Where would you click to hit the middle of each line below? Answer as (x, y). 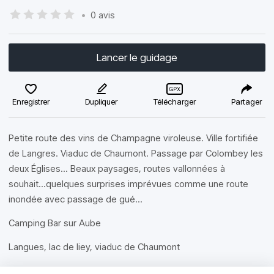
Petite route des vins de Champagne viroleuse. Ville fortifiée (133, 138)
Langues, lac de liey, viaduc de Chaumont (94, 247)
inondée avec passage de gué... (76, 199)
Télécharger (174, 102)
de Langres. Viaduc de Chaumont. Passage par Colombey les (136, 153)
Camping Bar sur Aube (55, 223)
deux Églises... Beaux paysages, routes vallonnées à (117, 168)
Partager (246, 102)
